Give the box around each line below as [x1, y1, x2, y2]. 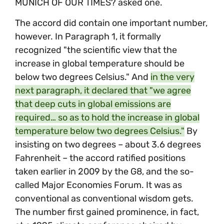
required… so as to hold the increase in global [15, 112, 199, 123]
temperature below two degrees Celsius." [15, 125, 184, 137]
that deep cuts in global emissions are [15, 98, 171, 110]
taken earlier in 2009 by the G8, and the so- [15, 166, 194, 177]
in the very [150, 71, 194, 83]
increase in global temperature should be [15, 58, 184, 69]
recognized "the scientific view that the [15, 44, 177, 56]
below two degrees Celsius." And [15, 71, 150, 83]
